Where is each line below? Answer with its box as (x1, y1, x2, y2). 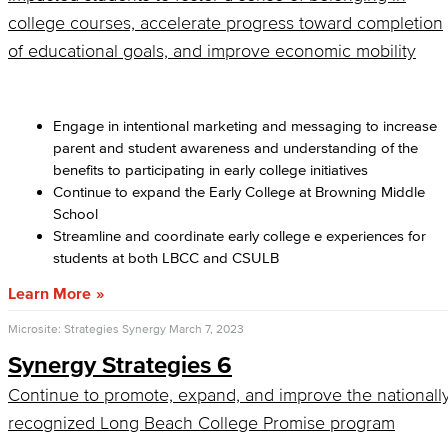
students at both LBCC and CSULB (53, 249, 279, 266)
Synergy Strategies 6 (8, 351, 232, 378)
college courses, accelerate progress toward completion (8, 13, 443, 33)
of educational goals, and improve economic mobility (8, 41, 416, 61)
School (53, 205, 106, 222)
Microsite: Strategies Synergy (8, 322, 166, 335)
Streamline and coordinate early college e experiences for (53, 227, 426, 244)
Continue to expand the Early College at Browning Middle (53, 183, 425, 200)
